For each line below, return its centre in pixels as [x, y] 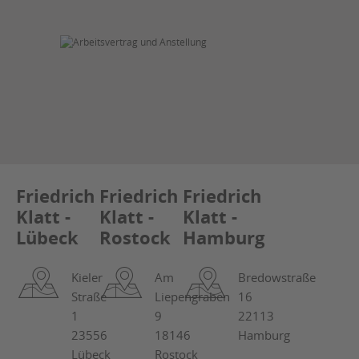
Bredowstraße [277, 277]
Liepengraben [192, 296]
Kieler [87, 277]
